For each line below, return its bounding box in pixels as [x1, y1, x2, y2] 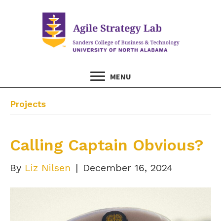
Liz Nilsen [25, 161, 71, 174]
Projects [10, 98, 46, 109]
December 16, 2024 [83, 161, 173, 174]
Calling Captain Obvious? [10, 135, 203, 154]
